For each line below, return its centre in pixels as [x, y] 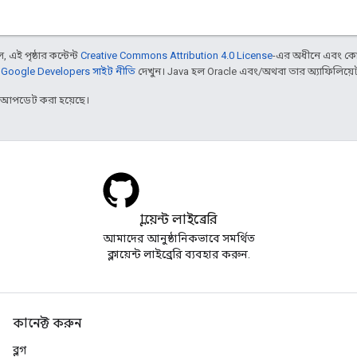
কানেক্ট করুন [47, 324]
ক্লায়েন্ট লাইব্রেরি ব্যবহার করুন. [178, 254]
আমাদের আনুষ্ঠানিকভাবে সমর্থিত [178, 238]
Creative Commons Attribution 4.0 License [177, 55]
